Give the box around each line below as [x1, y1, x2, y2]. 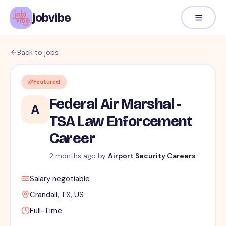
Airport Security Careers [107, 151, 196, 161]
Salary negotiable [29, 174, 90, 184]
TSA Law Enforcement [49, 112, 193, 131]
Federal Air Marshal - [49, 95, 182, 114]
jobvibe [32, 10, 71, 25]
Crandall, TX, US [29, 190, 84, 200]
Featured [33, 78, 60, 86]
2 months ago [49, 151, 96, 161]
